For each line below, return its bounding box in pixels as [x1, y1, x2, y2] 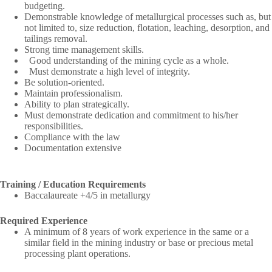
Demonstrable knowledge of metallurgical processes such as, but [24, 11, 271, 22]
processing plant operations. [24, 248, 131, 259]
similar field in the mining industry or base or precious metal [24, 237, 253, 248]
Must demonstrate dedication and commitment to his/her [24, 109, 238, 120]
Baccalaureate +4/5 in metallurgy [24, 189, 151, 200]
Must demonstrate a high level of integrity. [29, 66, 190, 76]
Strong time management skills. [24, 44, 144, 55]
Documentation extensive [24, 142, 121, 153]
